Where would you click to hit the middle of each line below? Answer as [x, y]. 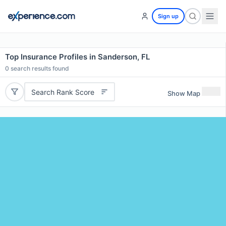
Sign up [168, 16]
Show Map [184, 93]
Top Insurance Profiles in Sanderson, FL [77, 57]
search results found [39, 68]
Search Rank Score [63, 92]
